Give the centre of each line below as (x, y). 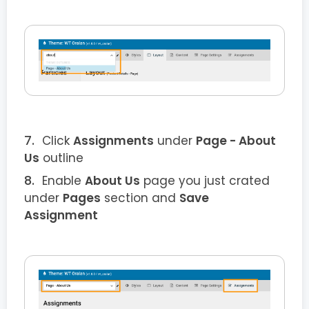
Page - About (236, 140)
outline (61, 158)
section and (140, 198)
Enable (63, 180)
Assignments (113, 140)
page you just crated (205, 180)
